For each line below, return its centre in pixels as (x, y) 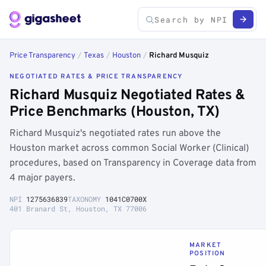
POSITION (208, 254)
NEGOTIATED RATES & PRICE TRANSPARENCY (96, 77)
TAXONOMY (86, 199)
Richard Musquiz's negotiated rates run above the (115, 134)
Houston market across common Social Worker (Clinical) (129, 148)
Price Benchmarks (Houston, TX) (115, 112)
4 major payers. (42, 178)
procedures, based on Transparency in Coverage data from (133, 163)
